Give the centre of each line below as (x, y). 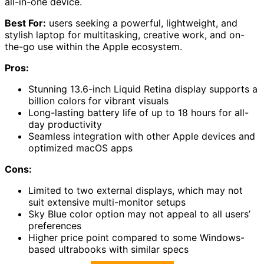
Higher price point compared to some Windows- (136, 238)
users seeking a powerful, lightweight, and (142, 23)
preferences (55, 226)
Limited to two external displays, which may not (136, 191)
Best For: (25, 23)
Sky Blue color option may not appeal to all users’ (139, 214)
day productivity (65, 125)
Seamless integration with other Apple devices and (142, 136)
